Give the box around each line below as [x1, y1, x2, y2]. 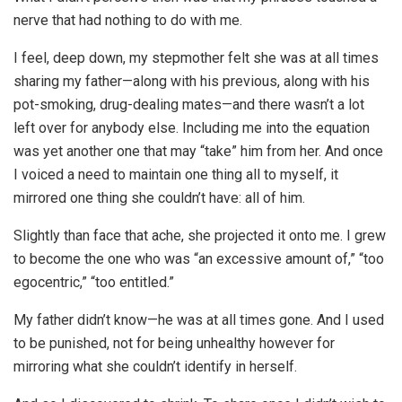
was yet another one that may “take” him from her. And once [13, 143, 383, 161]
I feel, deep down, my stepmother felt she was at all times [13, 49, 379, 67]
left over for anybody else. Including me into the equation [13, 119, 370, 137]
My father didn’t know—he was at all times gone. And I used [13, 311, 384, 329]
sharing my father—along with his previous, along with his [13, 73, 370, 91]
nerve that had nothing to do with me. [13, 12, 242, 30]
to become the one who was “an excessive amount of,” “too [13, 250, 384, 268]
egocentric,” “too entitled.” [13, 274, 174, 292]
